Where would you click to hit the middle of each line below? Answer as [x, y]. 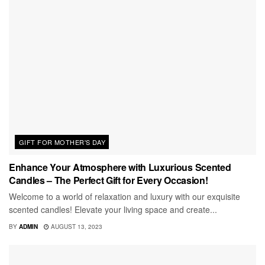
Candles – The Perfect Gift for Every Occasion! [109, 180]
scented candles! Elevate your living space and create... [113, 209]
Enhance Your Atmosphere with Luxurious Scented [120, 167]
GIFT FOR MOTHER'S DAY [62, 142]
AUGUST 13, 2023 [76, 226]
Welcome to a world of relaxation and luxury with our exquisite [125, 196]
